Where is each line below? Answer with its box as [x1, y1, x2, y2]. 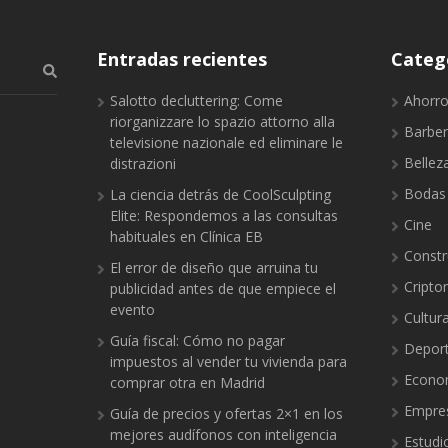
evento [110, 299, 156, 319]
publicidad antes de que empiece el [110, 278, 337, 298]
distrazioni [110, 153, 177, 173]
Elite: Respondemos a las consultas [110, 205, 339, 225]
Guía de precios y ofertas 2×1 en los [110, 403, 344, 423]
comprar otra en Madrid [110, 372, 266, 392]
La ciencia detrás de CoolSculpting [110, 184, 332, 204]
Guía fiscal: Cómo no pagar [110, 330, 286, 350]
